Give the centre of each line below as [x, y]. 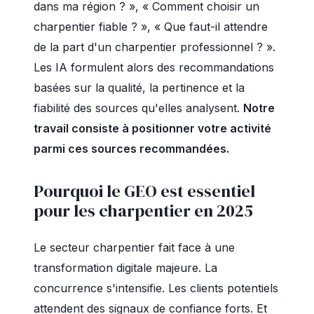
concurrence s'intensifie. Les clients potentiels [156, 288]
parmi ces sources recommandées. [131, 149]
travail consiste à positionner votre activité [152, 128]
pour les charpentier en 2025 [143, 211]
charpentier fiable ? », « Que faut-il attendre [151, 27]
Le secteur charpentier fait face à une [134, 247]
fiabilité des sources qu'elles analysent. [138, 108]
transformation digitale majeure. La [125, 268]
